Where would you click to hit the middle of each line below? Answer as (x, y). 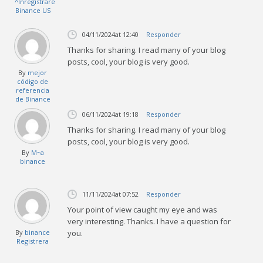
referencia (33, 90)
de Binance (33, 99)
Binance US (33, 10)
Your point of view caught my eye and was (143, 209)
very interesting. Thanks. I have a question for (149, 221)
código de (33, 81)
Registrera (33, 241)
